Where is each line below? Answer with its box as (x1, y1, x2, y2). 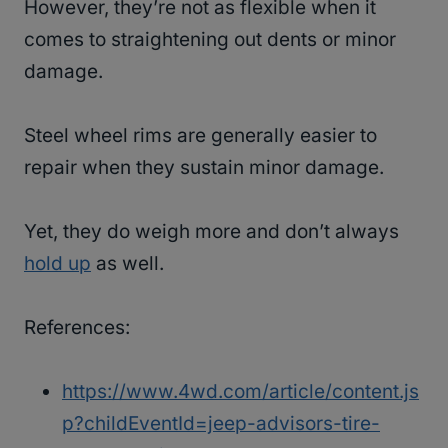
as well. (91, 251, 169, 275)
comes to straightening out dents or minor (24, 27, 396, 51)
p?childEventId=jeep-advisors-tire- (62, 411, 380, 435)
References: (24, 315, 135, 339)
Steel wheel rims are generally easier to (24, 123, 377, 147)
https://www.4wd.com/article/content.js (62, 379, 419, 403)
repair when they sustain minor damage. (24, 155, 389, 179)
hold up (24, 251, 91, 275)
